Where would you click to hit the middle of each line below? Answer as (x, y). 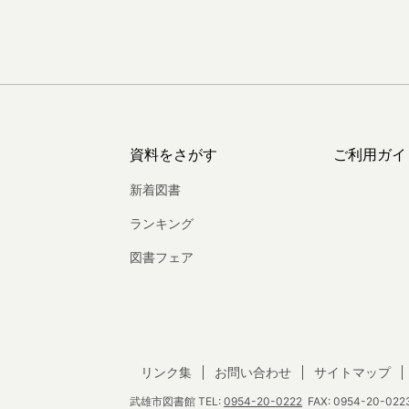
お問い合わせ (253, 372)
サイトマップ (352, 372)
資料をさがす (173, 154)
